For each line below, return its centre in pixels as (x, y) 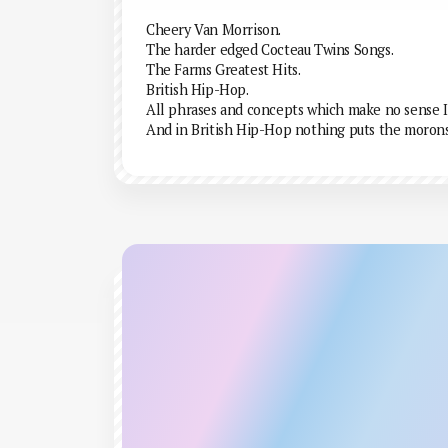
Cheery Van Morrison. (213, 29)
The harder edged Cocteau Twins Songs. (270, 49)
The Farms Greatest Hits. (223, 69)
